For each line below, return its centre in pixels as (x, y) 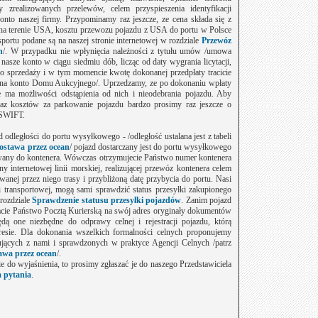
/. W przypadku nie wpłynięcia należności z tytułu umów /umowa (117, 51)
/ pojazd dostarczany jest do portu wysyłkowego (150, 147)
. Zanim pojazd (207, 200)
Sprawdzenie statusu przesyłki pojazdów (107, 200)
